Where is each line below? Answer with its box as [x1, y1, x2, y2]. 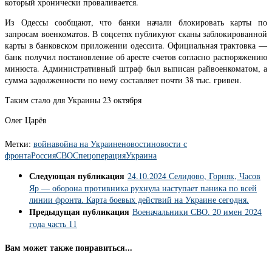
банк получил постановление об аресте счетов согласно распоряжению [5, 50, 267, 63]
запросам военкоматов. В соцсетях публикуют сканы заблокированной [5, 27, 267, 39]
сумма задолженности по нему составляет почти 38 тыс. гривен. [5, 73, 242, 86]
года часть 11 [29, 218, 77, 230]
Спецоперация [73, 149, 126, 161]
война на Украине [55, 138, 121, 150]
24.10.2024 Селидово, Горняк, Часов [127, 170, 260, 182]
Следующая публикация [29, 169, 127, 183]
